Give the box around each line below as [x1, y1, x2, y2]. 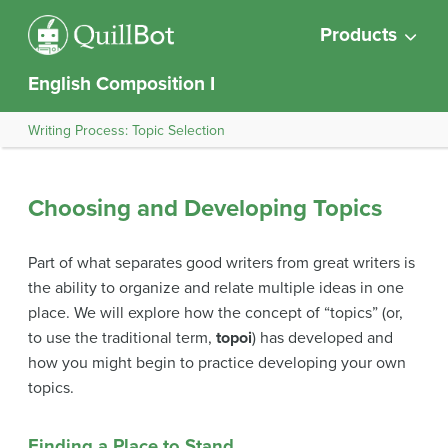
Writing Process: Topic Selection [28, 121, 225, 139]
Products [320, 23, 397, 46]
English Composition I [28, 72, 215, 95]
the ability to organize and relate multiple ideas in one [28, 278, 404, 298]
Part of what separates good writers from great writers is [28, 253, 415, 273]
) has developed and [252, 328, 393, 348]
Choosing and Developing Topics [28, 194, 382, 223]
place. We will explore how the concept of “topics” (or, [28, 303, 403, 323]
